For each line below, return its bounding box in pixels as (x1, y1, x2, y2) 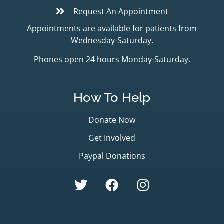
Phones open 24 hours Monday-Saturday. (33, 54, 190, 65)
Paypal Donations (78, 150, 145, 161)
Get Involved (88, 132, 135, 143)
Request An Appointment (73, 5, 168, 17)
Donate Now (88, 114, 135, 125)
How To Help (73, 89, 150, 105)
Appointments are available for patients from (27, 22, 197, 34)
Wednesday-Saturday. (70, 34, 153, 46)
